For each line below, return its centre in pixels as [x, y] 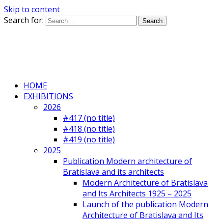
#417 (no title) [89, 118]
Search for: [24, 20]
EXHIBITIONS [48, 96]
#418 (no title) [89, 129]
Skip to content [32, 9]
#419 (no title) [89, 139]
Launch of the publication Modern [145, 204]
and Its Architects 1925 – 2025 [137, 193]
